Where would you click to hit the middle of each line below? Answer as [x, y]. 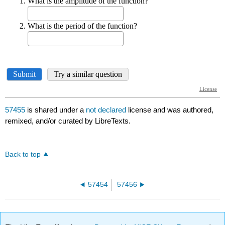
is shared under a [56, 110]
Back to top [23, 155]
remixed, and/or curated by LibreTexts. [68, 121]
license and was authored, [171, 110]
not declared [107, 110]
